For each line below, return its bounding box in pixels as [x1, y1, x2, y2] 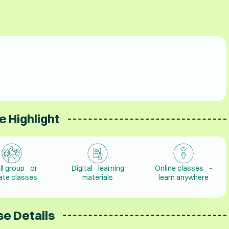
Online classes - [155, 164, 213, 173]
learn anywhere [158, 173, 209, 182]
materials [82, 173, 113, 182]
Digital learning [71, 164, 124, 173]
